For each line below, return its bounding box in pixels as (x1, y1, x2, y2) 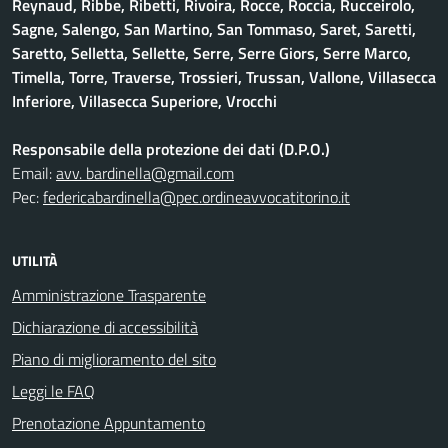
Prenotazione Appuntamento (12, 411, 205, 435)
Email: (12, 161, 56, 185)
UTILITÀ (12, 250, 57, 271)
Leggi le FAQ (12, 379, 95, 403)
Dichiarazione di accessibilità (12, 315, 198, 339)
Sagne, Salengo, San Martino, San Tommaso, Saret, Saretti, (12, 17, 416, 41)
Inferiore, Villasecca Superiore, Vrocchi (12, 89, 277, 113)
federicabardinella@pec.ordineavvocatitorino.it (43, 185, 350, 209)
